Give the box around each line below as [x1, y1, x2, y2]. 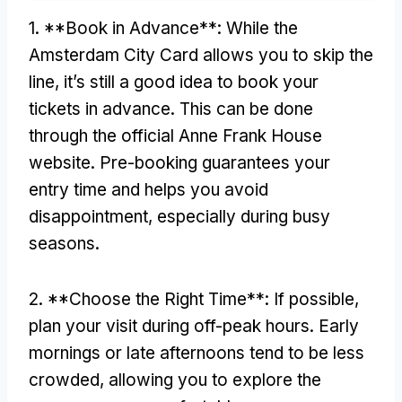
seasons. [29, 232, 100, 254]
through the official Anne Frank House [29, 125, 322, 146]
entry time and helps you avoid [29, 179, 268, 200]
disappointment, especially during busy [29, 205, 330, 227]
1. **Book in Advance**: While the [29, 17, 298, 39]
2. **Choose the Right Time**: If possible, [29, 288, 359, 310]
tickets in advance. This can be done [29, 98, 313, 119]
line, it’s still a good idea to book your [29, 71, 319, 92]
